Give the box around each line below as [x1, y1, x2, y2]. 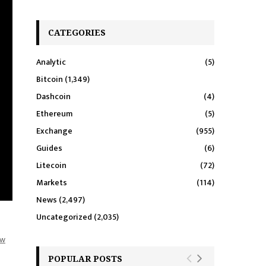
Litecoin [36, 159, 66, 173]
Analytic [36, 55, 66, 69]
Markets [36, 176, 67, 190]
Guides [36, 141, 62, 156]
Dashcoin [36, 90, 71, 104]
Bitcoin [36, 72, 63, 87]
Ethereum [36, 107, 72, 121]
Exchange [36, 124, 72, 138]
